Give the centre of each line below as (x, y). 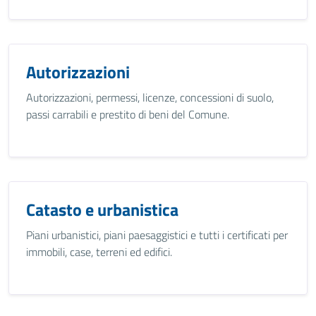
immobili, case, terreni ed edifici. (99, 252)
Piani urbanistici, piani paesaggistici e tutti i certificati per (157, 235)
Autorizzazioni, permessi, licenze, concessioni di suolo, (150, 97)
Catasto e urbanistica (102, 209)
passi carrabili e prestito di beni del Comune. (128, 114)
